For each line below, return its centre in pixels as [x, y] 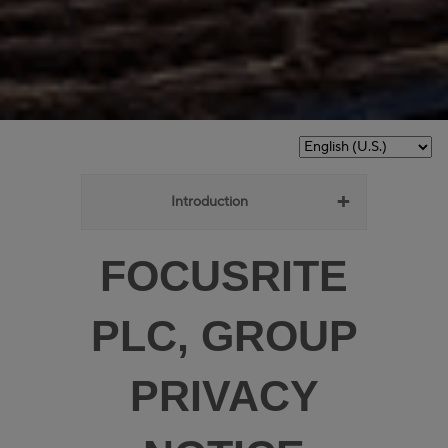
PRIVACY [224, 395]
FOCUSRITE [224, 275]
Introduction [209, 201]
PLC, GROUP [224, 335]
